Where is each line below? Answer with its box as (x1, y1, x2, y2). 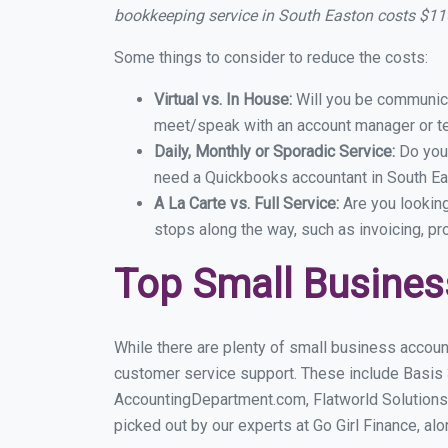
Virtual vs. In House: (154, 90, 292, 109)
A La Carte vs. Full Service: (154, 194, 343, 213)
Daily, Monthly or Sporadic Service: (154, 142, 399, 161)
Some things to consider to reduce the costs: (114, 48, 428, 67)
